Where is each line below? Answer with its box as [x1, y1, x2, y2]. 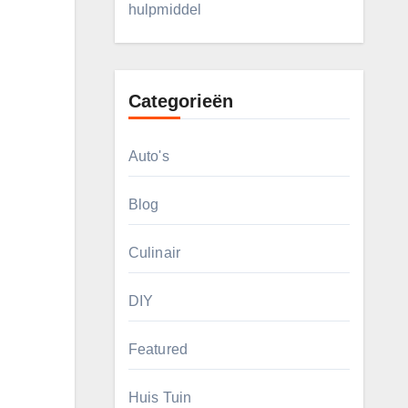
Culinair [127, 245, 181, 260]
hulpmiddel [127, 2, 202, 17]
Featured [127, 342, 189, 357]
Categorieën [127, 91, 233, 111]
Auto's [127, 148, 169, 164]
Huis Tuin [127, 390, 192, 405]
